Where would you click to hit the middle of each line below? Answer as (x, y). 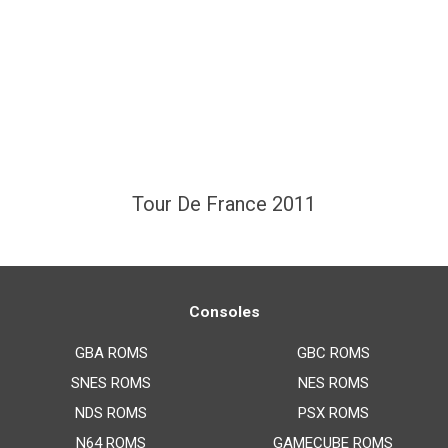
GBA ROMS (111, 353)
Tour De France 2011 (224, 203)
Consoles (224, 312)
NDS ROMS (111, 413)
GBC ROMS (333, 353)
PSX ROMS (333, 413)
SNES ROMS (111, 383)
